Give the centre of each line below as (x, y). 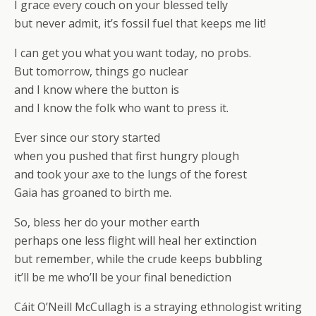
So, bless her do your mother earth (107, 222)
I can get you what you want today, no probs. (133, 53)
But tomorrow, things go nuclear (101, 71)
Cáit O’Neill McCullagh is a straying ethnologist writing (158, 307)
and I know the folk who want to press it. (121, 108)
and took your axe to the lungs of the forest (130, 174)
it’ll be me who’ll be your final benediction (123, 277)
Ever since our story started (87, 138)
